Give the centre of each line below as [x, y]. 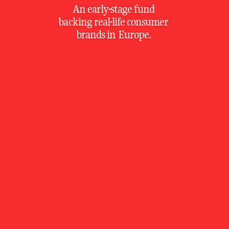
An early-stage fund [114, 9]
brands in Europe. [114, 34]
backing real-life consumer [114, 21]
